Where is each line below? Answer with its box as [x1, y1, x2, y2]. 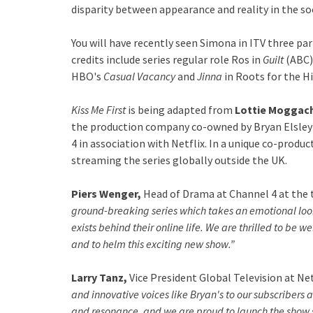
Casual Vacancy [103, 69, 175, 83]
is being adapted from [126, 103, 235, 117]
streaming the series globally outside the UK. [71, 153, 287, 167]
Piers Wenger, [71, 187, 141, 201]
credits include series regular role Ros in [71, 52, 263, 66]
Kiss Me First [71, 103, 126, 117]
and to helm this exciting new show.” [71, 237, 237, 251]
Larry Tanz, [71, 270, 127, 284]
